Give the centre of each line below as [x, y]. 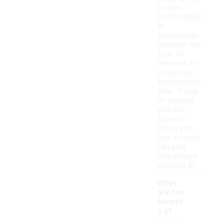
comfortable [179, 17]
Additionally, [178, 36]
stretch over [179, 82]
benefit [170, 202]
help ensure [177, 156]
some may [175, 73]
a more [169, 8]
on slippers [176, 101]
